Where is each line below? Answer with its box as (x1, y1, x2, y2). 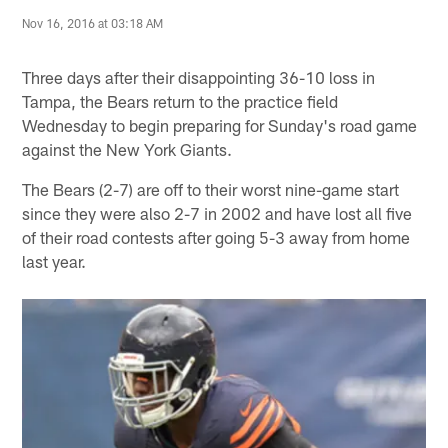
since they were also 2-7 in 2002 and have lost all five (22, 202, 413, 223)
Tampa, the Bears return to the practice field (22, 90, 339, 111)
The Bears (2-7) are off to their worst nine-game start (22, 178, 400, 199)
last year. (22, 250, 87, 271)
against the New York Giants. (22, 138, 233, 159)
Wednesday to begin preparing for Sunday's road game (22, 114, 418, 135)
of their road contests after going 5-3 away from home (22, 226, 411, 247)
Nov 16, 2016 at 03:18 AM (22, 15, 164, 30)
